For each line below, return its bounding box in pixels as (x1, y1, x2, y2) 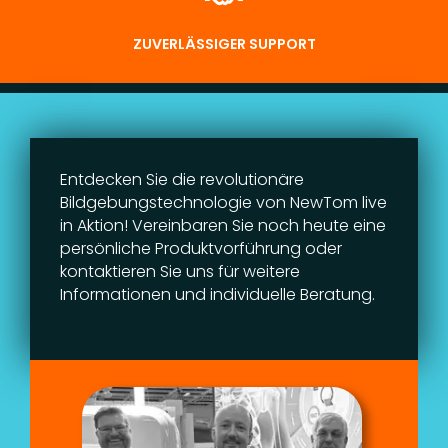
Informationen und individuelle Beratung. (60, 283, 375, 307)
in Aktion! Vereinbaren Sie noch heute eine (60, 214, 386, 238)
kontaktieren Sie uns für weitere (60, 260, 300, 284)
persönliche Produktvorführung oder (60, 237, 342, 261)
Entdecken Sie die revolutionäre (60, 168, 304, 192)
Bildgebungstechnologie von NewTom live (60, 191, 387, 215)
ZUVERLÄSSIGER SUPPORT (132, 34, 316, 55)
